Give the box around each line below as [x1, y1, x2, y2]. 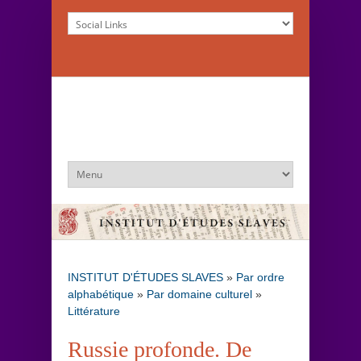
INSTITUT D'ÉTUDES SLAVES [68, 270, 223, 284]
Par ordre [236, 270, 284, 284]
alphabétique [68, 287, 134, 301]
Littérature [68, 304, 120, 317]
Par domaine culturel [147, 287, 252, 301]
